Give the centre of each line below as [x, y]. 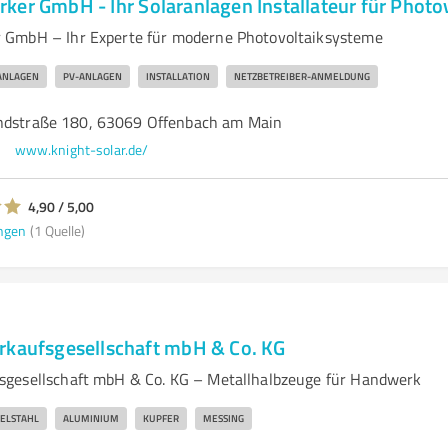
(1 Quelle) [57, 230]
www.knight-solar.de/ [81, 149]
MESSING [223, 418]
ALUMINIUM [90, 418]
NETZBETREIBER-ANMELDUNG [301, 76]
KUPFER [160, 418]
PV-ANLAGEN [92, 76]
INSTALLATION [177, 76]
